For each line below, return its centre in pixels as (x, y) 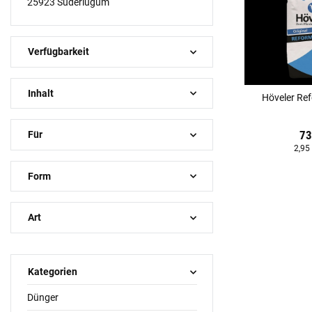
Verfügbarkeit (58, 52)
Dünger (42, 297)
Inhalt (40, 93)
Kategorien (52, 272)
